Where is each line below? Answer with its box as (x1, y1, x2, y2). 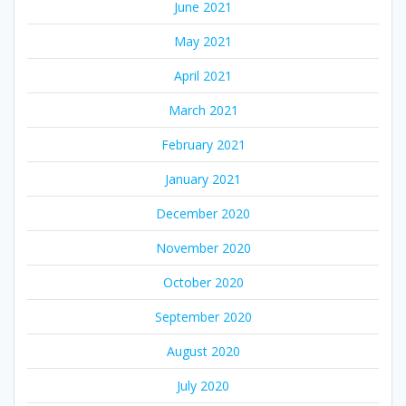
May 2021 (174, 33, 232, 51)
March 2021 (168, 101, 238, 120)
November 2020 (155, 239, 251, 257)
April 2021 (174, 67, 232, 85)
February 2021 (160, 136, 246, 154)
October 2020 (162, 274, 244, 292)
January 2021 (165, 170, 241, 188)
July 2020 (177, 377, 229, 395)
